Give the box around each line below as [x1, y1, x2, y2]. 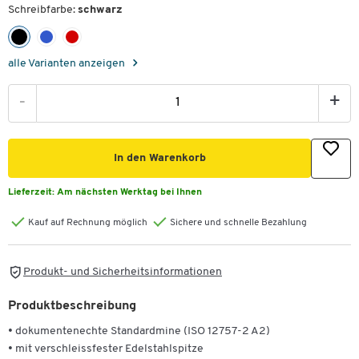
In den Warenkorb [113, 152, 206, 165]
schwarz [78, 4, 123, 16]
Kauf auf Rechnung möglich [28, 218, 147, 228]
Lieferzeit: [8, 188, 57, 198]
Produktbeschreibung [8, 299, 136, 313]
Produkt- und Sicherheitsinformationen [23, 265, 222, 278]
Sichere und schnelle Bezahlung [170, 218, 307, 228]
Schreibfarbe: [8, 4, 78, 16]
